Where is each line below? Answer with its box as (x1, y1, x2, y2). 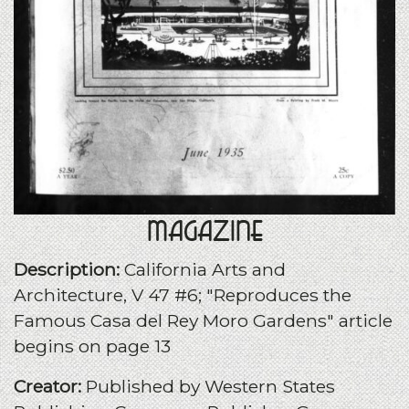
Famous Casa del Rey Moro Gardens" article (14, 309, 393, 332)
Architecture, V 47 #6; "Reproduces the (14, 284, 351, 307)
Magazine (146, 217, 263, 247)
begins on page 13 (14, 335, 171, 358)
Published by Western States (86, 375, 335, 398)
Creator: (14, 375, 86, 398)
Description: (14, 258, 124, 281)
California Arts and (124, 258, 286, 281)
